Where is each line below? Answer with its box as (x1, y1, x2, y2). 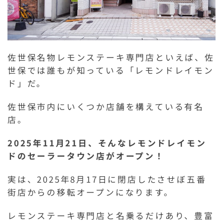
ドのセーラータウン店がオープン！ (7, 150, 165, 162)
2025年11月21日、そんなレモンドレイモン (7, 137, 207, 149)
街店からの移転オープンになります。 (7, 186, 174, 199)
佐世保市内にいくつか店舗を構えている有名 (7, 101, 204, 113)
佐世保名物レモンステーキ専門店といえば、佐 (7, 51, 215, 64)
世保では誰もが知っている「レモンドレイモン (7, 64, 214, 77)
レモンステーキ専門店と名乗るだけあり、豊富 (7, 210, 214, 222)
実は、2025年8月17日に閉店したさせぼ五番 (7, 173, 207, 186)
